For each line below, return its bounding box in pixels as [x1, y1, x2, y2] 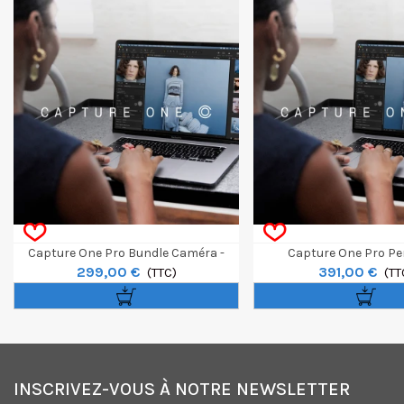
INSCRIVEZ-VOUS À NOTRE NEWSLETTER [14, 379, 350, 399]
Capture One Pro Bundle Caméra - [28, 245, 225, 261]
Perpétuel [97, 264, 155, 280]
